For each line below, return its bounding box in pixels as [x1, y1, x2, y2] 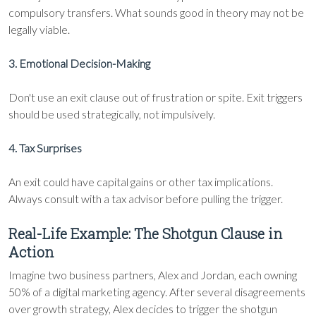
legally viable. [8, 23, 70, 36]
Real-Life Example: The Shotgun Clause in [8, 224, 282, 243]
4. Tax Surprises [8, 141, 82, 154]
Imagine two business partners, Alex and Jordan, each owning [8, 268, 297, 281]
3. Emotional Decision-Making [8, 56, 150, 70]
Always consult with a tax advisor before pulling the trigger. [8, 192, 283, 205]
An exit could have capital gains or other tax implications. [8, 175, 273, 188]
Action [8, 243, 54, 261]
